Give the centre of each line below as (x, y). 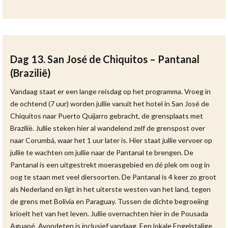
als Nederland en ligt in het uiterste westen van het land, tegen (110, 189)
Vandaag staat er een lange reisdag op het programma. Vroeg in (110, 91)
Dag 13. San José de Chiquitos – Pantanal (105, 59)
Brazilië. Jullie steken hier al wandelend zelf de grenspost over (108, 128)
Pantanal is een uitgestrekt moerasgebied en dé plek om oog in (110, 165)
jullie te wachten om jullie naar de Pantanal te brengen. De (102, 152)
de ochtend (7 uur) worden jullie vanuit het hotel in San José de (110, 104)
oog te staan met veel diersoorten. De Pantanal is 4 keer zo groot (113, 177)
